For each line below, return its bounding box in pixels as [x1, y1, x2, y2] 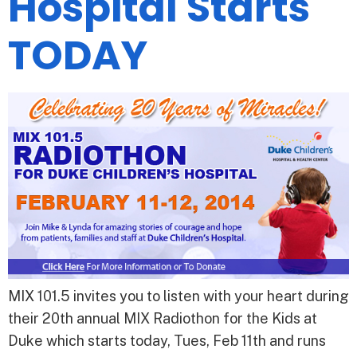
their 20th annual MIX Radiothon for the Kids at [8, 309, 317, 327]
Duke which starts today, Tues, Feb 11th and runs [8, 331, 326, 349]
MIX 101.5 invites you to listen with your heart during [8, 287, 349, 304]
